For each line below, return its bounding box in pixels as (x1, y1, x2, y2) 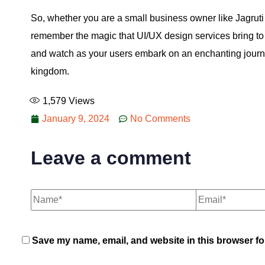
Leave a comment (31, 147, 191, 169)
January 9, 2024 (42, 114, 109, 124)
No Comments (130, 114, 190, 124)
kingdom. (31, 66, 69, 76)
